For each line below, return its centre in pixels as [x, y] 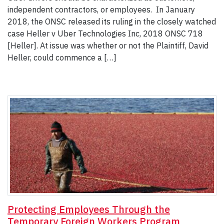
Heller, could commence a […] [62, 57]
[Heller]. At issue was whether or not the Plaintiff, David [108, 45]
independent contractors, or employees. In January [101, 9]
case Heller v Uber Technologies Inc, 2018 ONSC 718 [105, 33]
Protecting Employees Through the [89, 209]
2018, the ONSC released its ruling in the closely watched [112, 21]
